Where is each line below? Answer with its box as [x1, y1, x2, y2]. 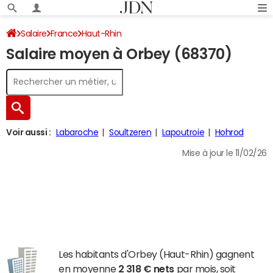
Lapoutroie [161, 128, 205, 136]
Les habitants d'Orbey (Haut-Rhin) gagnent [58, 249, 255, 259]
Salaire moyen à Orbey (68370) [6, 47, 232, 62]
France [50, 29, 78, 38]
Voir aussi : [6, 128, 51, 136]
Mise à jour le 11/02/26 [182, 149, 267, 157]
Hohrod [214, 128, 244, 136]
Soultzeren [109, 128, 152, 136]
